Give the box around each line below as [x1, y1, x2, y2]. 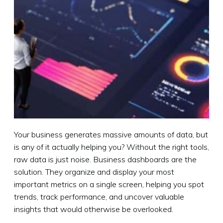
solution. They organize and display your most [14, 166, 174, 177]
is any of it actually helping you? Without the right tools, [14, 141, 209, 152]
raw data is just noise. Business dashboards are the [14, 154, 197, 164]
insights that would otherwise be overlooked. [14, 204, 173, 214]
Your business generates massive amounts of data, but [14, 129, 208, 139]
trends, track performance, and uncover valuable [14, 191, 184, 202]
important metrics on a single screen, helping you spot [14, 179, 204, 189]
